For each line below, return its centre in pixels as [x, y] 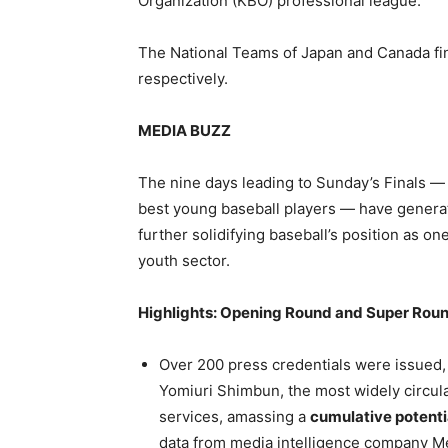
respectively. [183, 78]
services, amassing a [234, 416]
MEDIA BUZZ [184, 130]
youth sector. [184, 260]
